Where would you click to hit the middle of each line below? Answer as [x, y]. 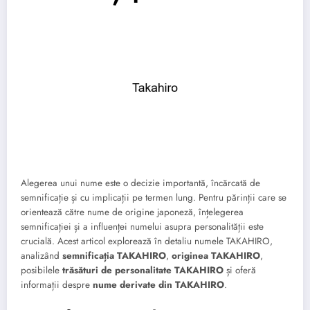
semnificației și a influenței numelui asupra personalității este [142, 226]
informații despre [57, 284]
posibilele [42, 270]
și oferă [240, 270]
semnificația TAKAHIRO [114, 255]
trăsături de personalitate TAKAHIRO [143, 270]
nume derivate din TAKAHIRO [158, 284]
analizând [42, 255]
